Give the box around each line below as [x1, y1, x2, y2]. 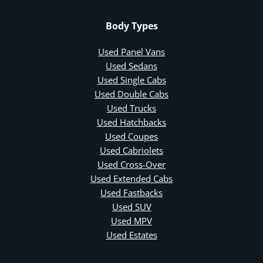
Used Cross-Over [97, 158, 166, 170]
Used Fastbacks [100, 186, 163, 198]
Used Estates [106, 228, 157, 241]
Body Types [105, 19, 158, 32]
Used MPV [111, 214, 152, 227]
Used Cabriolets [100, 144, 163, 156]
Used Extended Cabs [90, 172, 173, 184]
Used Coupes [105, 130, 158, 142]
